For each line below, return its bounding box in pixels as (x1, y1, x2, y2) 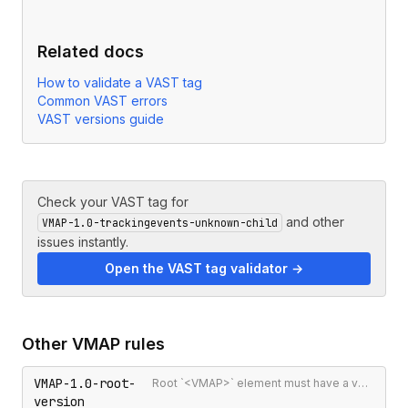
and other (286, 214, 344, 229)
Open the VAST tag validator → (105, 260, 303, 276)
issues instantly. (37, 234, 128, 250)
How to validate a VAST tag (37, 75, 202, 90)
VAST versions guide (37, 111, 164, 127)
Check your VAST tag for (37, 194, 189, 209)
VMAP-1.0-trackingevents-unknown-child (42, 216, 278, 229)
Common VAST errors (37, 93, 168, 108)
